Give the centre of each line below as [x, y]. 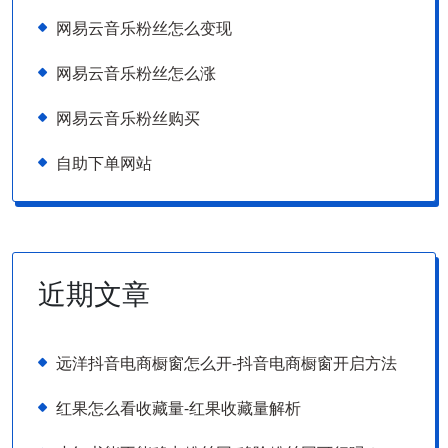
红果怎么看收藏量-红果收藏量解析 [178, 408]
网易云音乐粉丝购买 [128, 118]
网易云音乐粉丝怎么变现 [144, 28]
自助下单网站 [104, 163]
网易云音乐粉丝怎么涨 [136, 73]
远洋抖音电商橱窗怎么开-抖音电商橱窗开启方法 [226, 363]
